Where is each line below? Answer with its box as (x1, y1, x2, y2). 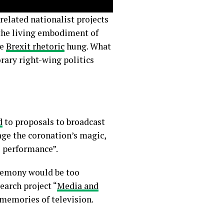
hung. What (64, 40, 111, 52)
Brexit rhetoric (6, 40, 64, 52)
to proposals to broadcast (2, 115, 105, 127)
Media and (57, 179, 98, 191)
